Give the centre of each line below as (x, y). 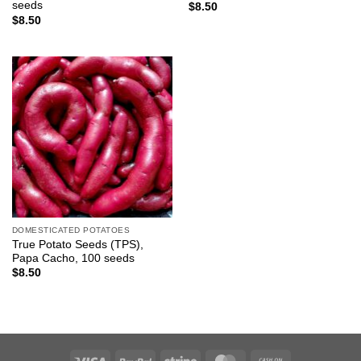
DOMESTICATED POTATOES (71, 230)
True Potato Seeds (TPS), (77, 244)
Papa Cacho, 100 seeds (73, 258)
